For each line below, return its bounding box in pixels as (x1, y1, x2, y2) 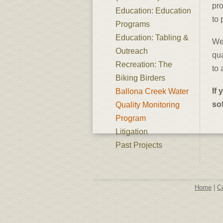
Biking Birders (115, 74, 165, 82)
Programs (115, 20, 150, 28)
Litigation (115, 127, 148, 136)
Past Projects (115, 141, 162, 149)
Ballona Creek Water (115, 87, 189, 96)
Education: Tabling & (115, 33, 189, 42)
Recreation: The (115, 60, 172, 69)
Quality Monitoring (115, 101, 180, 109)
